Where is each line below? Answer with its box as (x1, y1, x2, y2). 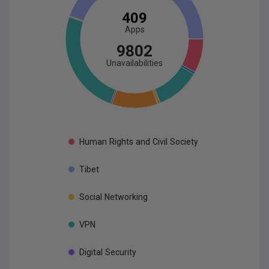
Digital (79, 247, 103, 257)
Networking (104, 192, 148, 202)
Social (79, 192, 102, 202)
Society (170, 137, 198, 147)
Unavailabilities (106, 58, 163, 68)
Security (105, 247, 136, 257)
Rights (109, 137, 133, 147)
